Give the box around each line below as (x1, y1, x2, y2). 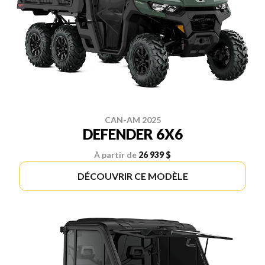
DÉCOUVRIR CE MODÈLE (77, 170, 188, 182)
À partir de (94, 149, 137, 160)
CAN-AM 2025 (104, 114, 161, 125)
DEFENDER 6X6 (82, 125, 183, 143)
